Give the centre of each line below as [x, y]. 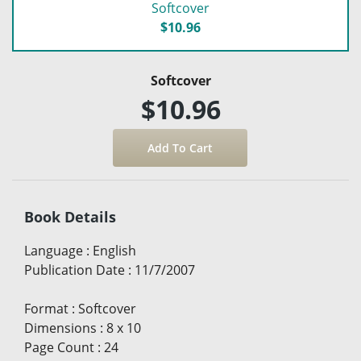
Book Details [70, 216]
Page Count [59, 347]
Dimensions [60, 328]
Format [46, 308]
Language [54, 250]
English [114, 250]
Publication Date [75, 270]
